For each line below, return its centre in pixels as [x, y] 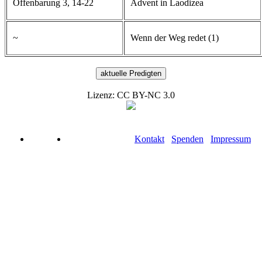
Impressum [231, 139]
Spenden [187, 139]
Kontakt [149, 139]
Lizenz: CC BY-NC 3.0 [131, 95]
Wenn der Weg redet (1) [175, 37]
